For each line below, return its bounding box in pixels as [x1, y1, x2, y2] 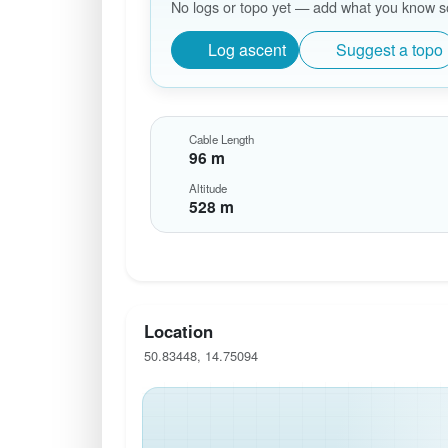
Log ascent [208, 37, 286, 61]
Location [143, 319, 213, 344]
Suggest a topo [336, 37, 443, 61]
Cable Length [188, 131, 254, 148]
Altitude [188, 180, 227, 197]
